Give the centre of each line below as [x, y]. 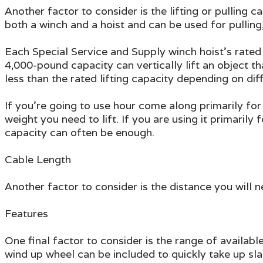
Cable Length [38, 159]
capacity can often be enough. [80, 132]
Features [26, 213]
